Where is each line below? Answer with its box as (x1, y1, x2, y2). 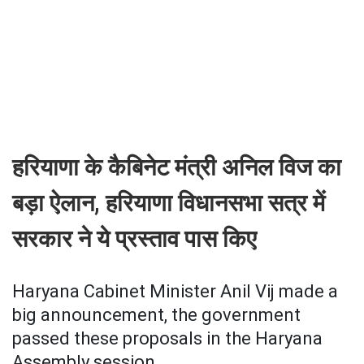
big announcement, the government (12, 305, 301, 325)
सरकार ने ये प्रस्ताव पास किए (12, 225, 257, 253)
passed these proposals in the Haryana (12, 328, 323, 349)
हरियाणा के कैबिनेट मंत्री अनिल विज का (12, 154, 341, 181)
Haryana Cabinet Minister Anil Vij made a (12, 281, 338, 301)
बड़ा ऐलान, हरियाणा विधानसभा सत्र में (12, 189, 325, 217)
